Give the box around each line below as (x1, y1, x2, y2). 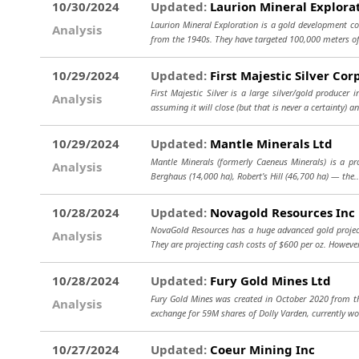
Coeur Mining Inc (207, 341, 315, 357)
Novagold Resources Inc (207, 204, 355, 220)
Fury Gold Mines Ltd (207, 272, 331, 288)
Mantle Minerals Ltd (207, 135, 333, 151)
